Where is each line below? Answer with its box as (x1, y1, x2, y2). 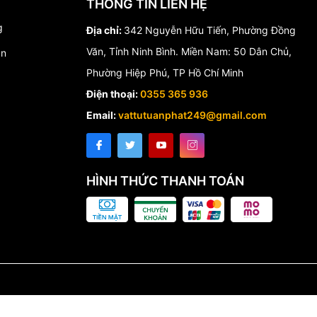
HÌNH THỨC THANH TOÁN (86, 173, 244, 188)
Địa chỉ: (86, 23, 124, 36)
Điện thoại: (86, 87, 140, 100)
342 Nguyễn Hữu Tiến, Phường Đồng (124, 23, 296, 36)
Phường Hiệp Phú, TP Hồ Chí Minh (86, 66, 243, 79)
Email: (86, 108, 118, 121)
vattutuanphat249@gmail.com (118, 108, 267, 121)
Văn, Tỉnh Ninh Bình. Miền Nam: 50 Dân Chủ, (86, 45, 292, 57)
